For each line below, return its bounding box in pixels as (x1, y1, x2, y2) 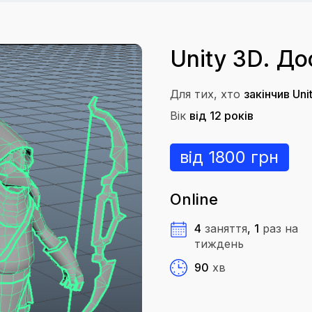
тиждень (194, 237, 244, 251)
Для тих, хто (170, 87, 240, 101)
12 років (210, 109, 253, 123)
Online (170, 190, 218, 208)
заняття (205, 221, 247, 235)
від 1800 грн (180, 147, 279, 167)
